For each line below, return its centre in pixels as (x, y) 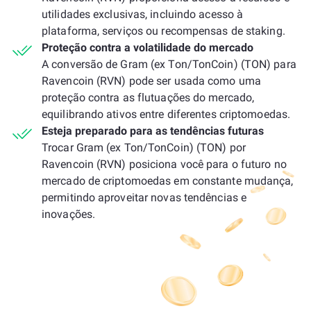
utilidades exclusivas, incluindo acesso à (143, 14)
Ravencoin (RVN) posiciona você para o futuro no (164, 164)
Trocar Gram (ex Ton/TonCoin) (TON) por (144, 148)
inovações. (68, 214)
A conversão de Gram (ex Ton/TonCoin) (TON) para (169, 64)
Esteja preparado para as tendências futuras (153, 131)
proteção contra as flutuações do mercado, (148, 98)
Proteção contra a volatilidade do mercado (148, 48)
